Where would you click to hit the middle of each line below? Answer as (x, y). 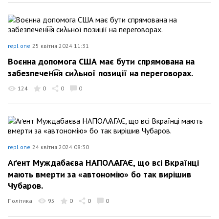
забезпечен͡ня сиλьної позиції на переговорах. (100, 73)
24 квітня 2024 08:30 (61, 147)
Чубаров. (25, 186)
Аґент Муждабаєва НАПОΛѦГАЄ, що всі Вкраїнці (103, 163)
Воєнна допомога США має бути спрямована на (101, 61)
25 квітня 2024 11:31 (61, 45)
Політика (20, 201)
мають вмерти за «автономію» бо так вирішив (99, 174)
